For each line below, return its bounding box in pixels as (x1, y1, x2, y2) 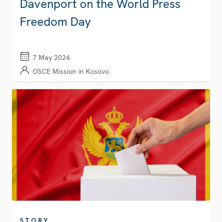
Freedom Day (20, 14, 91, 30)
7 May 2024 (33, 53, 70, 62)
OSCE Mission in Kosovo (33, 67, 109, 76)
